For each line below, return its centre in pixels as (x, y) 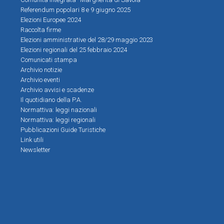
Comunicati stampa (49, 59)
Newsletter (35, 149)
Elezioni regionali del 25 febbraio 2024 (74, 49)
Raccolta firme (41, 29)
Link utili (32, 139)
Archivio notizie (41, 69)
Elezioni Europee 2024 (51, 19)
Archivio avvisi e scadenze (57, 89)
